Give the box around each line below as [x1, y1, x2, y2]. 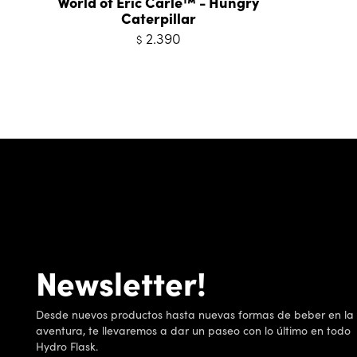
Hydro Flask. [35, 338, 98, 354]
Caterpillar [120, 8, 196, 28]
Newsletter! [35, 260, 206, 304]
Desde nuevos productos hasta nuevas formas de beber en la [35, 306, 354, 322]
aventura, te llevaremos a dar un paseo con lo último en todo [35, 322, 351, 338]
